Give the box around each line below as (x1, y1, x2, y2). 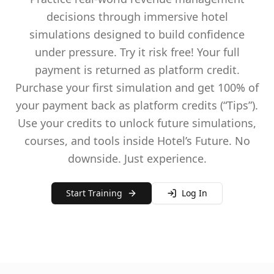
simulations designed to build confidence (29, 27, 245, 42)
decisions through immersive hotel (46, 9, 228, 24)
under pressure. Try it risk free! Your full (34, 45, 240, 59)
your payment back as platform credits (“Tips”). (16, 98, 258, 113)
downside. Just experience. (67, 151, 207, 166)
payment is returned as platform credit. (34, 62, 240, 77)
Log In (182, 187, 207, 199)
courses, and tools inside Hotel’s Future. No (24, 133, 250, 148)
